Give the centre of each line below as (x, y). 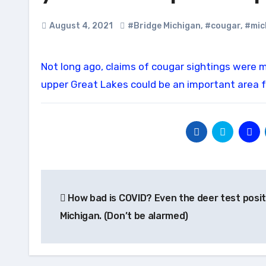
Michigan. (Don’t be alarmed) (124, 216)
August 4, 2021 (81, 26)
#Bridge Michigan (164, 26)
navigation (88, 205)
